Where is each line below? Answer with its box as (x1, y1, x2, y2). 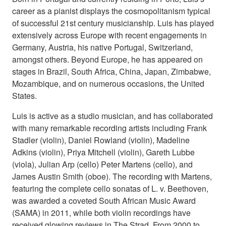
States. (12, 89, 37, 101)
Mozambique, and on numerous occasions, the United (12, 77, 204, 89)
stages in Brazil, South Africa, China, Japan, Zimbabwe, (12, 65, 211, 77)
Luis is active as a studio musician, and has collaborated (12, 109, 213, 122)
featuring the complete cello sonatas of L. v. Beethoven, (12, 182, 208, 194)
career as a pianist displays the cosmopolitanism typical (12, 5, 210, 17)
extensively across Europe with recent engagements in (12, 29, 207, 41)
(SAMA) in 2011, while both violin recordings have (12, 206, 191, 218)
